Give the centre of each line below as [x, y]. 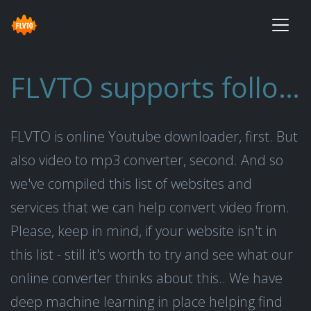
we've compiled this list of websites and [131, 184]
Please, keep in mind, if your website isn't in [144, 231]
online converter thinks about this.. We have [146, 278]
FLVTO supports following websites [289, 87]
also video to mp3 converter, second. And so [147, 160]
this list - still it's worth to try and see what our [152, 254]
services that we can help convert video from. [150, 207]
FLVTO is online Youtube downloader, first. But [154, 136]
